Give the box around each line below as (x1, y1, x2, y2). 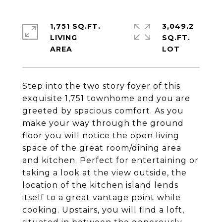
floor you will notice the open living (22, 131, 179, 140)
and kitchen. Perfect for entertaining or (22, 156, 199, 165)
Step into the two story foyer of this (22, 81, 180, 91)
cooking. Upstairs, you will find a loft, (22, 205, 184, 215)
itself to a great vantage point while (22, 193, 181, 202)
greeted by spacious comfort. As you (22, 106, 184, 115)
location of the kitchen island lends (22, 180, 178, 190)
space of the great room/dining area (22, 143, 181, 153)
